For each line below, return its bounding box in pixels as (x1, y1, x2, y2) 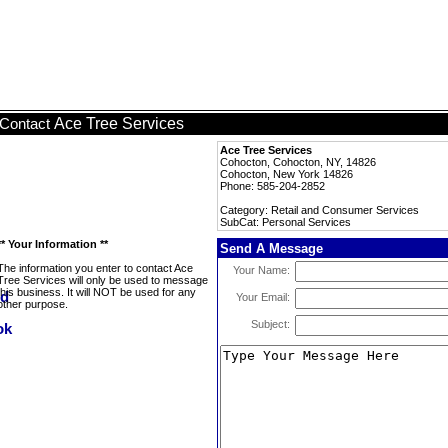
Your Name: (233, 264, 290, 276)
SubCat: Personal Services (220, 216, 351, 228)
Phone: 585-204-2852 (220, 180, 325, 192)
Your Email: (236, 291, 290, 303)
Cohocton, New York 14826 (220, 168, 353, 180)
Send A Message (220, 241, 323, 256)
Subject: (251, 318, 290, 330)
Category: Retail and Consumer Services (220, 204, 419, 216)
